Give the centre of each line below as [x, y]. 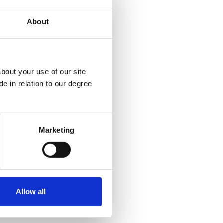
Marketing [56, 130]
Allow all [31, 191]
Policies [89, 214]
